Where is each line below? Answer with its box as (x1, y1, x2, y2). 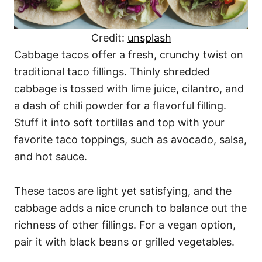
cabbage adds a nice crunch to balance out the (14, 202, 247, 214)
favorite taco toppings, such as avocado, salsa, (14, 133, 247, 146)
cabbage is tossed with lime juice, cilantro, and (14, 82, 244, 95)
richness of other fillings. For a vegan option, (14, 219, 236, 231)
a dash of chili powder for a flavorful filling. (14, 99, 226, 112)
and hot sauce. (14, 150, 87, 163)
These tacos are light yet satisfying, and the (14, 185, 232, 197)
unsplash (127, 32, 171, 44)
